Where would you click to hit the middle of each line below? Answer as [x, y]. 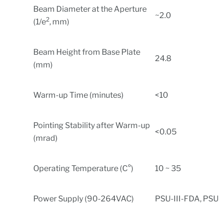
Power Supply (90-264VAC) [84, 198]
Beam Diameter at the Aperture [90, 9]
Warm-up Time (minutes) [79, 95]
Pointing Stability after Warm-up [92, 125]
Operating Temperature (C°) [84, 168]
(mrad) [46, 138]
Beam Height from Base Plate [87, 52]
